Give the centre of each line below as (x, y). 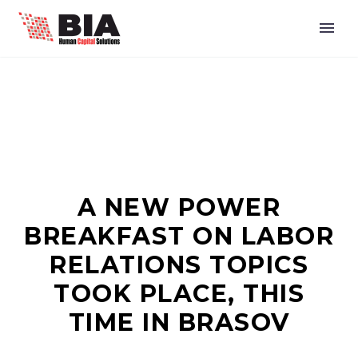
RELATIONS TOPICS (179, 265)
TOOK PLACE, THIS (179, 294)
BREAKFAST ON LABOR (179, 236)
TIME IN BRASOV (179, 322)
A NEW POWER (179, 207)
